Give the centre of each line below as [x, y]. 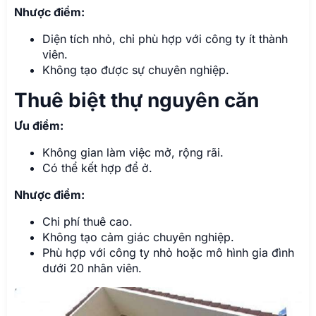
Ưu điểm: [39, 126]
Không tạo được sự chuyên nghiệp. [136, 70]
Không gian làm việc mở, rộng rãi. [133, 153]
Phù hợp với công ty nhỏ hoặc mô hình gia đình [168, 253]
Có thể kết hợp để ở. [97, 168]
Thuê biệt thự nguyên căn [136, 101]
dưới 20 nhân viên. [92, 268]
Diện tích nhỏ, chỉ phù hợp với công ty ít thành [165, 39]
